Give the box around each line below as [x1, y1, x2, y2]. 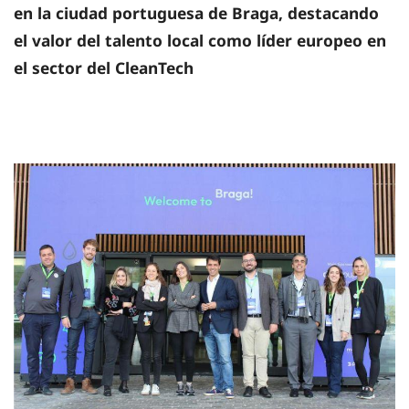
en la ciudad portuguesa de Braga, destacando [14, 2, 379, 25]
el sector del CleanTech [14, 57, 194, 79]
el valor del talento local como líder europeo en [14, 29, 386, 52]
